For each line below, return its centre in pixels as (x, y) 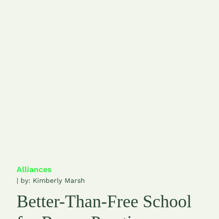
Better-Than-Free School (104, 201)
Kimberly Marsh (59, 180)
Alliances (34, 169)
